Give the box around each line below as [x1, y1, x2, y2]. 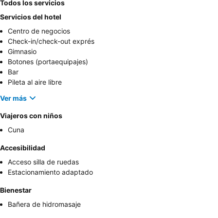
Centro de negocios [8, 27, 70, 36]
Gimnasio [8, 47, 36, 56]
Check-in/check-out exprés [8, 37, 94, 46]
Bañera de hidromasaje [8, 200, 81, 209]
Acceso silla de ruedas [8, 158, 79, 166]
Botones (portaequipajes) [8, 57, 88, 66]
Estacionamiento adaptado [8, 168, 93, 177]
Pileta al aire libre [8, 78, 62, 87]
